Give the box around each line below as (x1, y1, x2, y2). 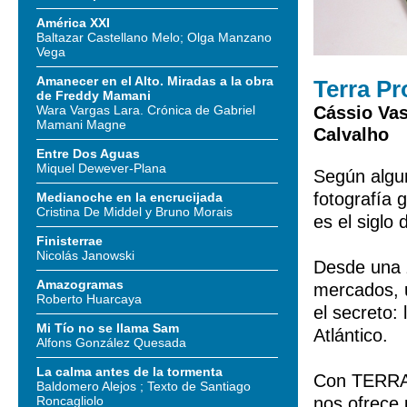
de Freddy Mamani (36, 88, 151, 103)
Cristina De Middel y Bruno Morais (36, 204, 233, 219)
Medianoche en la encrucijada (36, 190, 223, 204)
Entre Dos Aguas (36, 146, 140, 161)
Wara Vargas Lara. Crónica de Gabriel (36, 103, 255, 117)
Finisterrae (36, 233, 103, 248)
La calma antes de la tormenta (36, 364, 223, 379)
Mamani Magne (36, 117, 126, 132)
